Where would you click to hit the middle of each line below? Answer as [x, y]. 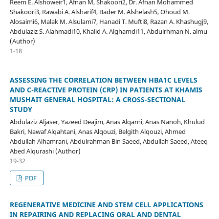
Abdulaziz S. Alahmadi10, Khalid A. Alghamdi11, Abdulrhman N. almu [108, 31]
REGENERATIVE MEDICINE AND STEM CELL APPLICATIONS [106, 204]
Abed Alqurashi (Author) [45, 151]
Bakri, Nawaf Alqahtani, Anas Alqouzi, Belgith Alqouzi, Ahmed [98, 131]
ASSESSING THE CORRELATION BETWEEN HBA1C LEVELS [103, 80]
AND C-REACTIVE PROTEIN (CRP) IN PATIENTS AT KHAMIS [106, 89]
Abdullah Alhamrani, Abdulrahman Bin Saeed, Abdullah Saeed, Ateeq [109, 141]
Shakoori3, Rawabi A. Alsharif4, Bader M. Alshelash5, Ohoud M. [99, 11]
